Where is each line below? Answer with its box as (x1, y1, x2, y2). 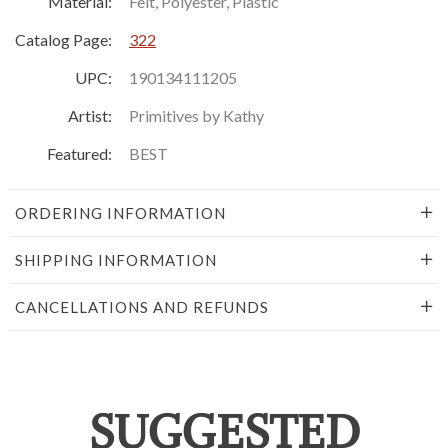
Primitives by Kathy (129, 105, 264, 125)
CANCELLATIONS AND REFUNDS (15, 297, 269, 316)
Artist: (68, 105, 112, 125)
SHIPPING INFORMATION (15, 250, 217, 269)
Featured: (47, 143, 112, 163)
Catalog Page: (15, 29, 112, 49)
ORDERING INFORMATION (15, 203, 226, 222)
